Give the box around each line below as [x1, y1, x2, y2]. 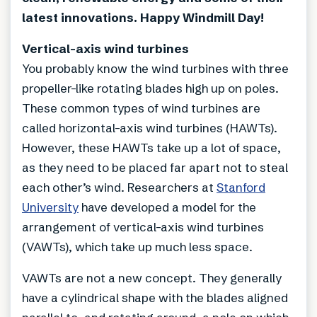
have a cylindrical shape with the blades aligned [22, 289, 288, 305]
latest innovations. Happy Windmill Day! [22, 9, 264, 25]
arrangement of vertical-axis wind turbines [22, 219, 264, 234]
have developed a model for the [79, 199, 256, 214]
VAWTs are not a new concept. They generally [22, 270, 282, 285]
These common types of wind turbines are [22, 100, 260, 115]
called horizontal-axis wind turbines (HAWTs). [22, 120, 277, 135]
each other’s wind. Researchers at [22, 179, 217, 195]
